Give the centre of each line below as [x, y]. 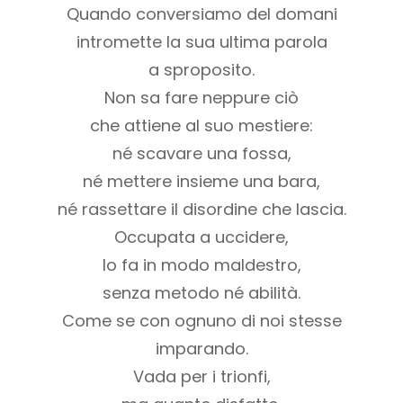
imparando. [201, 349]
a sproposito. [201, 70]
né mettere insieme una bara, [201, 182]
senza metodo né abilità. [201, 293]
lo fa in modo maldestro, [201, 265]
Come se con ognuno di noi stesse [201, 321]
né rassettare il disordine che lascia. [201, 210]
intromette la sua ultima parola [201, 42]
